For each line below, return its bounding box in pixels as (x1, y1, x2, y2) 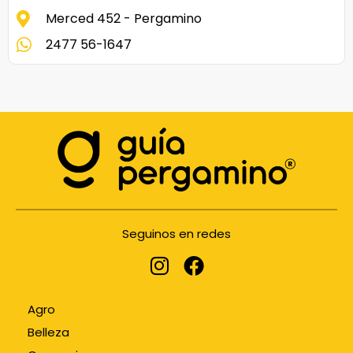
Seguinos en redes (122, 225, 231, 243)
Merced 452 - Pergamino (45, 9, 202, 28)
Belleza (28, 324, 69, 341)
